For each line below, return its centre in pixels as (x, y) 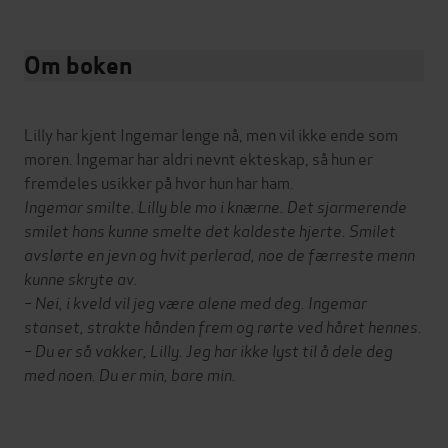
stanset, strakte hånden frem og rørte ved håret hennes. (223, 325)
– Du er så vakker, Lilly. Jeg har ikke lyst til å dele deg (208, 349)
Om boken (78, 65)
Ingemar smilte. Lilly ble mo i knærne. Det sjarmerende (215, 205)
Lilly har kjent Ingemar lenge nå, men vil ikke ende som (211, 133)
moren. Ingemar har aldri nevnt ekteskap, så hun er (198, 157)
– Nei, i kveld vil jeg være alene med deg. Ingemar (195, 301)
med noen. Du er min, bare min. (130, 373)
